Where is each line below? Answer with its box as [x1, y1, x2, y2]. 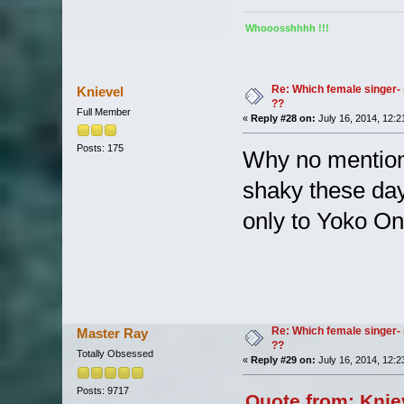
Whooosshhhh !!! [244, 23, 329, 34]
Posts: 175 [76, 142, 124, 154]
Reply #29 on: [250, 354, 316, 366]
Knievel [77, 84, 124, 100]
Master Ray [77, 326, 149, 342]
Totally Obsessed [76, 348, 153, 360]
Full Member [76, 106, 131, 118]
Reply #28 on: [250, 113, 316, 124]
